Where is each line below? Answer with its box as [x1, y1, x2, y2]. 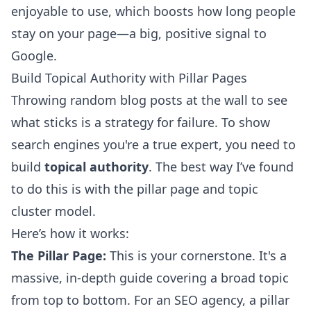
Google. [11, 47, 57, 64]
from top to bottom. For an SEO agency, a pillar [11, 292, 289, 308]
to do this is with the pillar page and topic [11, 180, 258, 197]
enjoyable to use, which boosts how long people [11, 3, 296, 19]
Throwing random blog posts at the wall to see [11, 92, 287, 108]
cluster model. [11, 203, 96, 219]
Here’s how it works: [11, 225, 129, 242]
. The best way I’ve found [149, 158, 294, 175]
